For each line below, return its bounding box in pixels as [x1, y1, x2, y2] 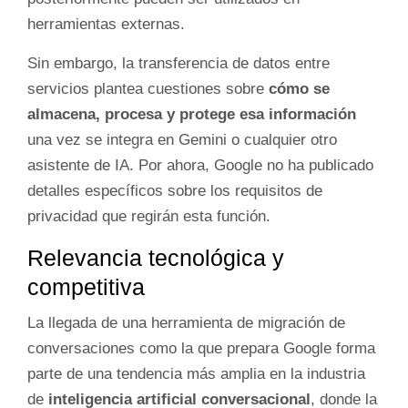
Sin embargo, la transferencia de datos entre [27, 54, 330, 72]
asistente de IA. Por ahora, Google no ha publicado [27, 156, 373, 174]
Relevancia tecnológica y [27, 244, 284, 270]
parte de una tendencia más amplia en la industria [27, 364, 365, 382]
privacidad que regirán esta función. [27, 207, 270, 225]
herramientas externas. [27, 15, 185, 33]
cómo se [269, 79, 330, 97]
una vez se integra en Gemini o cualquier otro [27, 130, 337, 148]
